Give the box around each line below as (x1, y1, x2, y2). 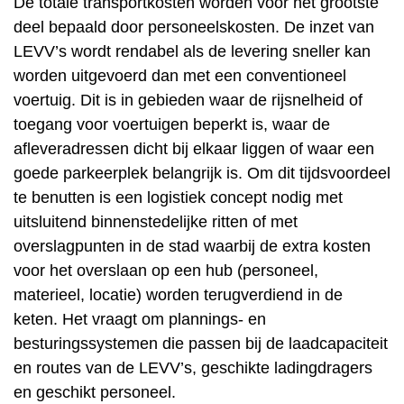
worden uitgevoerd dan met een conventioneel (14, 67, 346, 85)
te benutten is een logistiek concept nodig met (14, 188, 343, 207)
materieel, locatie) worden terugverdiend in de (14, 286, 343, 304)
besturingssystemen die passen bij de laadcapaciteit (14, 335, 388, 353)
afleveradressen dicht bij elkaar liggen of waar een (14, 140, 374, 158)
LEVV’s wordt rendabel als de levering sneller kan (14, 42, 371, 60)
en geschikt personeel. (14, 383, 176, 401)
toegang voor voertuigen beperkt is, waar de (14, 115, 330, 133)
